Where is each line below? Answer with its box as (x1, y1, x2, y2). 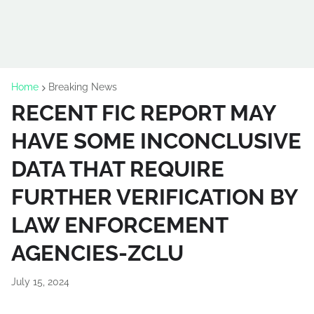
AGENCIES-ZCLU (11, 240, 184, 266)
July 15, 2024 (11, 276, 69, 287)
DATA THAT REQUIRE (11, 156, 224, 182)
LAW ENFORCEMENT (11, 212, 228, 238)
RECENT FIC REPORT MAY (11, 100, 275, 125)
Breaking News (48, 81, 117, 93)
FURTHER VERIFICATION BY (11, 184, 297, 210)
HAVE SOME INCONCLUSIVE (11, 128, 301, 153)
